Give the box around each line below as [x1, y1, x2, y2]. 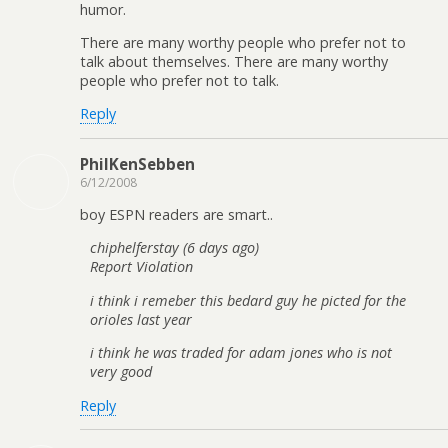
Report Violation [90, 257, 193, 277]
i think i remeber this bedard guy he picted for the [90, 290, 406, 310]
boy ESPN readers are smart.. [80, 205, 273, 225]
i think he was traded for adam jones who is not [90, 343, 392, 363]
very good [90, 362, 152, 382]
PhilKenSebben [80, 153, 195, 174]
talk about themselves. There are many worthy [80, 51, 388, 71]
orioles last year [90, 309, 192, 329]
